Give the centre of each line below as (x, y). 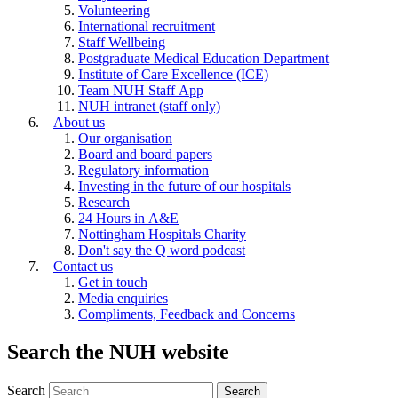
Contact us (83, 266)
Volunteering (114, 10)
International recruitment (147, 26)
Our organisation (125, 138)
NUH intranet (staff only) (149, 106)
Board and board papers (145, 154)
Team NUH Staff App (141, 90)
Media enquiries (123, 298)
